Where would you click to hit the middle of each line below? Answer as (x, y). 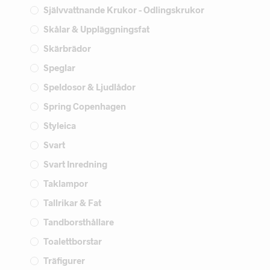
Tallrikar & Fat (72, 202)
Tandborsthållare (79, 221)
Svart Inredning (75, 164)
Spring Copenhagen (85, 106)
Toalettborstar (73, 241)
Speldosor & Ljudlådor (89, 86)
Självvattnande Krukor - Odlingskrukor (124, 9)
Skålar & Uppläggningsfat (96, 29)
